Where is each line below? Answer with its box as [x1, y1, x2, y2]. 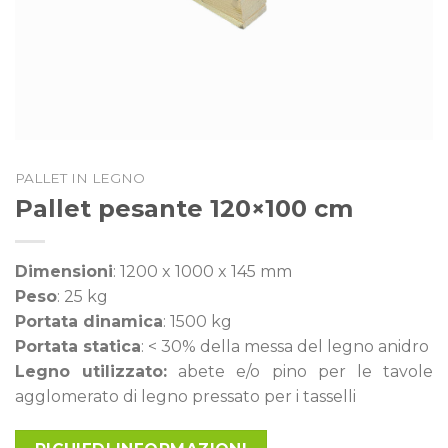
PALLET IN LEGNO [15, 169, 145, 186]
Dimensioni [15, 261, 113, 281]
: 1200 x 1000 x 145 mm [113, 261, 292, 281]
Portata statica [15, 336, 141, 356]
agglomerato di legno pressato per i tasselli [15, 386, 356, 406]
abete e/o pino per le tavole [167, 361, 434, 381]
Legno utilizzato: [15, 361, 168, 381]
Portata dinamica [15, 311, 163, 331]
